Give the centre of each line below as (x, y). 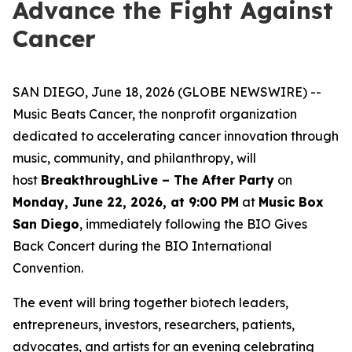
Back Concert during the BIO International (142, 246)
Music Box (291, 202)
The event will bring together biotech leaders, (150, 302)
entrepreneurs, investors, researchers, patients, (154, 324)
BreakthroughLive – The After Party (158, 180)
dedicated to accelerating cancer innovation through (176, 136)
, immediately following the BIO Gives (193, 224)
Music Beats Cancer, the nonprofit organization (155, 114)
